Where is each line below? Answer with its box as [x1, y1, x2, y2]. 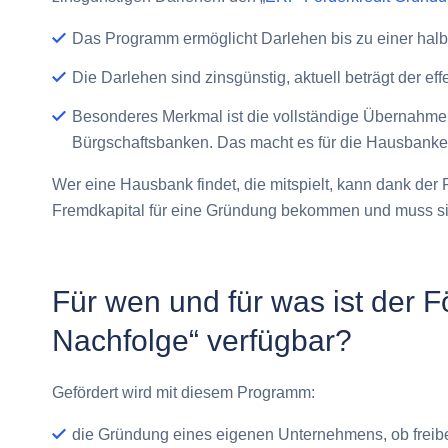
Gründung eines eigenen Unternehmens [98, 425, 383, 443]
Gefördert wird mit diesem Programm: [52, 383, 315, 401]
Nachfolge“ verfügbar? [52, 323, 352, 357]
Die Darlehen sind [72, 69, 205, 87]
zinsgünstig [205, 69, 286, 87]
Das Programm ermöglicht [72, 30, 261, 48]
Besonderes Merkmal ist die [72, 108, 273, 126]
